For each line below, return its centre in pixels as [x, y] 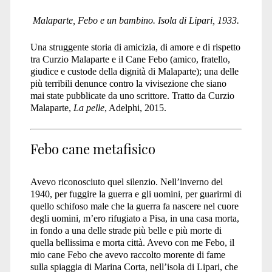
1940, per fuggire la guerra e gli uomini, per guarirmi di [136, 194]
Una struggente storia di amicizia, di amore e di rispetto [135, 47]
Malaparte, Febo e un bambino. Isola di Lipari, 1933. [136, 20]
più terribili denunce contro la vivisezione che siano [128, 83]
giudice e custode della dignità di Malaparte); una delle [134, 71]
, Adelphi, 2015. [135, 107]
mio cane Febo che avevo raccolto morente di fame [127, 254]
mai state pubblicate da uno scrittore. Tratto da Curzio [132, 95]
